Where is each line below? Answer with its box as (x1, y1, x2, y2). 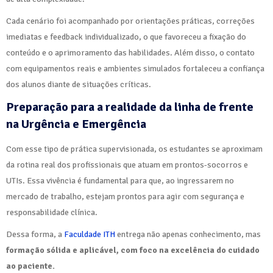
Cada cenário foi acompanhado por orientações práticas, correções (6, 16, 255, 27)
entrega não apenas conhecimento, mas (115, 229, 261, 240)
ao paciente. (6, 261, 55, 272)
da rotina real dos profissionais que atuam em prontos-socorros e (6, 160, 248, 171)
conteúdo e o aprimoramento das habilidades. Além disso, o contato (6, 48, 255, 58)
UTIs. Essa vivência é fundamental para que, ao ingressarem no (6, 175, 234, 186)
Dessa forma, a (6, 229, 64, 240)
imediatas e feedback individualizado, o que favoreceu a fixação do (6, 32, 246, 43)
